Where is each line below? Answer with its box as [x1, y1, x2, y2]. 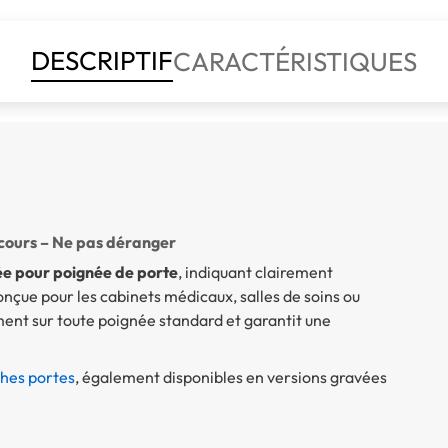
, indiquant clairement [177, 261, 333, 282]
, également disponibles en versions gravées [74, 366, 387, 387]
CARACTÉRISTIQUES [173, 44, 417, 78]
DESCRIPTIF [31, 43, 173, 77]
